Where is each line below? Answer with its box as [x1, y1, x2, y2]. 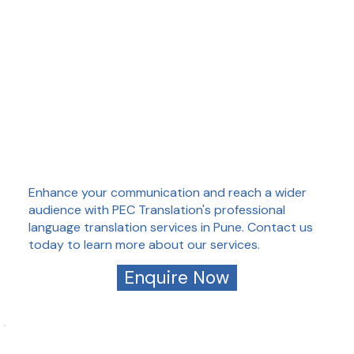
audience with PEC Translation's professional [28, 201, 285, 219]
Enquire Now [124, 265, 230, 289]
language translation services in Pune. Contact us [28, 219, 313, 236]
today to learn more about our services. [28, 236, 260, 254]
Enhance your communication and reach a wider [28, 184, 307, 201]
